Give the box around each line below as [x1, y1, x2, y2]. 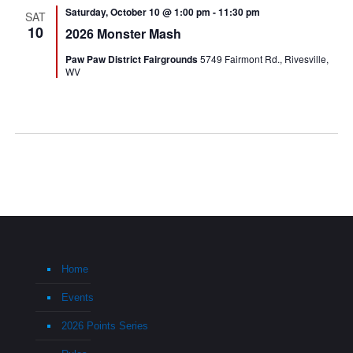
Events [61, 292, 94, 303]
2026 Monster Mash [65, 24, 182, 43]
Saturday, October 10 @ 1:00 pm [65, 5, 211, 19]
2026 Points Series [61, 320, 148, 332]
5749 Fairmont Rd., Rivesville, [200, 52, 329, 65]
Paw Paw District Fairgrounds [65, 52, 201, 66]
